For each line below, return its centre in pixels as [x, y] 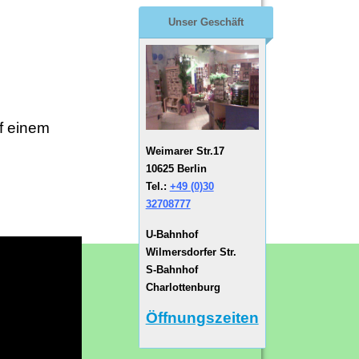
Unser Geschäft [206, 22]
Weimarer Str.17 [185, 151]
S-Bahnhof [171, 270]
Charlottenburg [183, 288]
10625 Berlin [176, 169]
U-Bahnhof [171, 235]
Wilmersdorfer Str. [191, 252]
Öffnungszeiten [202, 318]
